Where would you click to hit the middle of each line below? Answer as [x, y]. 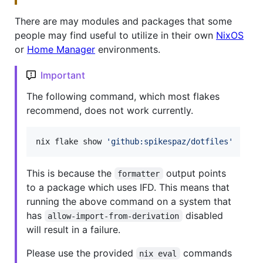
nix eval [158, 253]
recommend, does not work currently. [110, 110]
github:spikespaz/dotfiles [170, 141]
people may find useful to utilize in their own [115, 35]
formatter [139, 173]
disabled [204, 215]
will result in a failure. [73, 229]
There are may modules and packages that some [123, 21]
